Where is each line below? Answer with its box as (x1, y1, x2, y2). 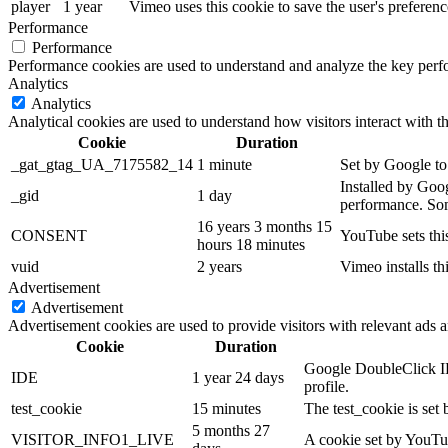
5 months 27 (192, 421, 270, 439)
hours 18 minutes (197, 235, 305, 253)
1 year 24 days (192, 368, 284, 386)
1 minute (197, 155, 252, 173)
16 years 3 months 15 (197, 217, 332, 235)
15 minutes (192, 399, 261, 417)
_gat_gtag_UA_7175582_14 (11, 155, 193, 173)
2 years (197, 257, 242, 275)
